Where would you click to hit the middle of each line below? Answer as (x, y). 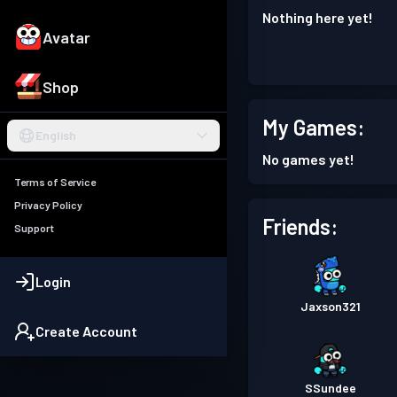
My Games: (313, 127)
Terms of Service (55, 182)
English (56, 136)
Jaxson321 (331, 306)
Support (34, 228)
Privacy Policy (48, 205)
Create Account (86, 331)
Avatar (66, 38)
